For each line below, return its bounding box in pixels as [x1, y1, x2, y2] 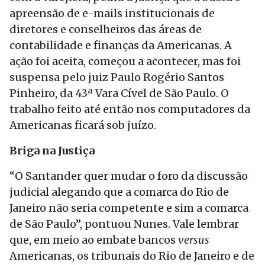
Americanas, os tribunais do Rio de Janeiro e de [9, 249, 254, 263]
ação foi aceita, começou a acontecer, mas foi [9, 54, 241, 68]
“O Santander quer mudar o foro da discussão [9, 169, 248, 183]
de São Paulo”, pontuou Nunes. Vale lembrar [9, 217, 239, 231]
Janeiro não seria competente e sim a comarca [9, 201, 248, 215]
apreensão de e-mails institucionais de [9, 7, 215, 20]
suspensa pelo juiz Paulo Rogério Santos [9, 70, 224, 84]
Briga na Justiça [9, 144, 95, 157]
